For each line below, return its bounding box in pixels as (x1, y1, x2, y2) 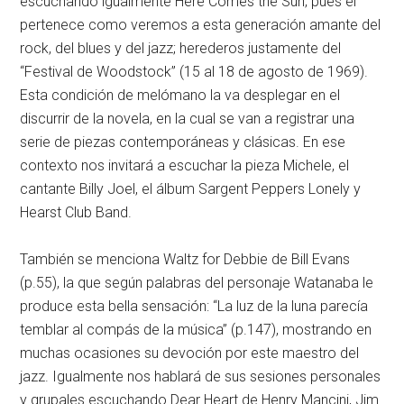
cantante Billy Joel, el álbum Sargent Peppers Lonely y (20, 180, 362, 197)
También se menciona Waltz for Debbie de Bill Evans (20, 251, 351, 268)
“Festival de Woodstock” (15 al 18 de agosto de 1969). (20, 63, 369, 80)
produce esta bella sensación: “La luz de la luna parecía (20, 298, 369, 315)
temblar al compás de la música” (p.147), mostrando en (20, 321, 372, 338)
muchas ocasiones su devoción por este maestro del (20, 344, 360, 362)
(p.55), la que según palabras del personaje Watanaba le (20, 274, 374, 291)
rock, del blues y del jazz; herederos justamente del (20, 40, 342, 57)
